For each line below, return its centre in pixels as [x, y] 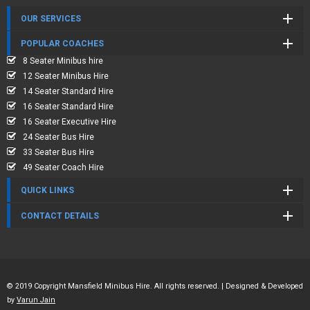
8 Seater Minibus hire [63, 61]
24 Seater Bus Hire [58, 137]
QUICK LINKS [47, 190]
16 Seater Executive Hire [70, 122]
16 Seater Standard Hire [68, 107]
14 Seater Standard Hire [68, 91]
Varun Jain [36, 300]
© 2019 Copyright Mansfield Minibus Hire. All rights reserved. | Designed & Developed [155, 286]
